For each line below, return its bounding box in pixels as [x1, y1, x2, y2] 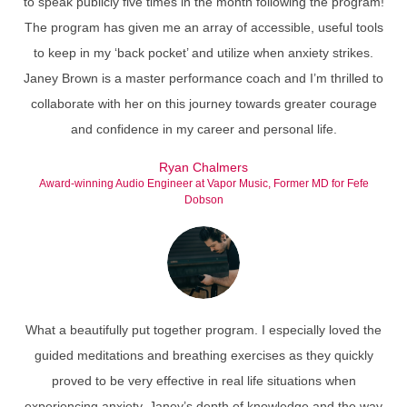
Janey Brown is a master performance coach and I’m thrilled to [24, 71, 383, 85]
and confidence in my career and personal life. [70, 122, 337, 136]
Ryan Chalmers [159, 160, 248, 174]
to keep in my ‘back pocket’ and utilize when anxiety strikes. [34, 45, 373, 60]
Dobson [184, 194, 223, 206]
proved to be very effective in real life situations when [51, 373, 356, 388]
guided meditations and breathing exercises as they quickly [34, 348, 373, 362]
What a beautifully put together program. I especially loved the [25, 323, 382, 337]
